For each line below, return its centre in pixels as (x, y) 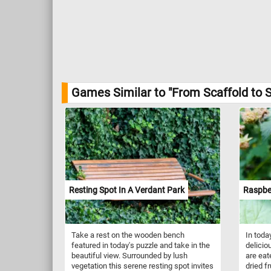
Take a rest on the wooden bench (128, 235)
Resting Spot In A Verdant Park (127, 190)
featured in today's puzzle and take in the (141, 245)
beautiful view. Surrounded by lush (129, 255)
